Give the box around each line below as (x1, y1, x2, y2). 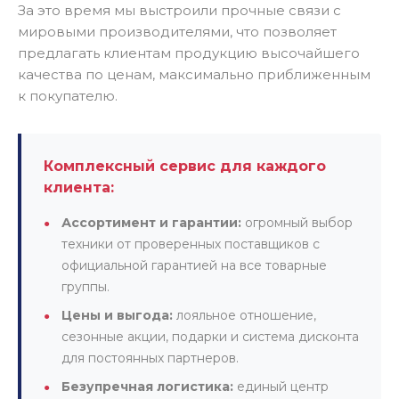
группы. (61, 278, 110, 295)
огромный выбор (241, 214, 353, 231)
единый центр (233, 378, 329, 395)
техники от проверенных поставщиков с (61, 235, 320, 252)
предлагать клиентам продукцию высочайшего (18, 44, 360, 61)
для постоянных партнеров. (61, 349, 239, 366)
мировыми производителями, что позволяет (18, 22, 337, 40)
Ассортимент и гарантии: (61, 214, 241, 231)
